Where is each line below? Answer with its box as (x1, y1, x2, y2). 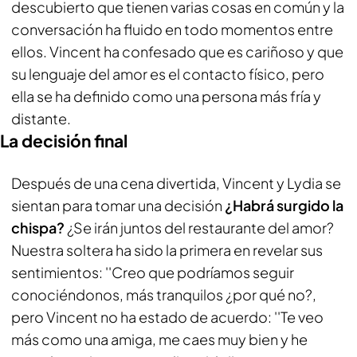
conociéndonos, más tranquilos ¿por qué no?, (11, 285, 316, 304)
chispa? (11, 218, 67, 237)
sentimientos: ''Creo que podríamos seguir (11, 263, 294, 281)
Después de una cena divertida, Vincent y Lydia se (11, 174, 341, 192)
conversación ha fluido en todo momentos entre (11, 20, 333, 38)
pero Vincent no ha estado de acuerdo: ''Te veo (11, 308, 324, 326)
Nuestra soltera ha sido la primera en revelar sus (11, 241, 323, 259)
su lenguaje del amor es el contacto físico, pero (11, 65, 324, 83)
